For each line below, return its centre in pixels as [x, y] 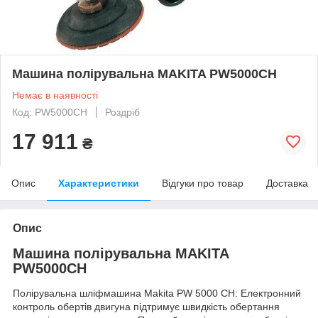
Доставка [287, 183]
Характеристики [99, 183]
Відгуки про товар [203, 183]
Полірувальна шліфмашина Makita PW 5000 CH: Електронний [157, 294]
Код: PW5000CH [50, 112]
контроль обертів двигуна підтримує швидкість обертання [146, 307]
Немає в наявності [55, 95]
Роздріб [122, 112]
